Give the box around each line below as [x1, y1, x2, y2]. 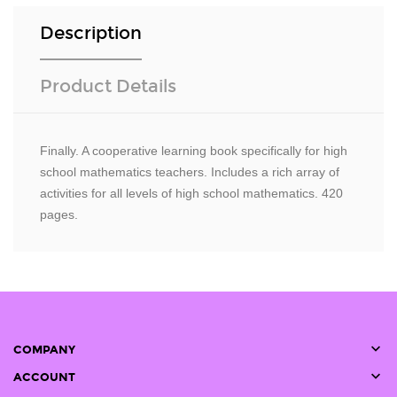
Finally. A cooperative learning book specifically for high [40, 144, 347, 159]
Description [40, 22, 142, 44]
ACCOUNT [13, 370, 75, 385]
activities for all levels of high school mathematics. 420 [40, 186, 343, 201]
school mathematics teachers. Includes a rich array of [40, 165, 339, 180]
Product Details [40, 75, 176, 97]
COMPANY [13, 343, 75, 358]
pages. [40, 207, 78, 222]
